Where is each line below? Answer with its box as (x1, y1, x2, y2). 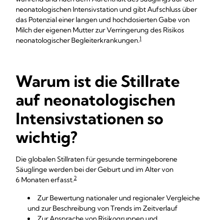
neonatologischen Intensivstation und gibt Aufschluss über (16, 5, 197, 14)
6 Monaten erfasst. (16, 175, 74, 184)
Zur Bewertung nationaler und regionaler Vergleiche (37, 193, 200, 202)
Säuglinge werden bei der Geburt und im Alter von (16, 165, 173, 174)
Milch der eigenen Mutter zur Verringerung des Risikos (16, 26, 184, 34)
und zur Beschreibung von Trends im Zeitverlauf (27, 204, 178, 213)
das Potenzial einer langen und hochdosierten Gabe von (16, 15, 190, 24)
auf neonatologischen (16, 90, 175, 110)
